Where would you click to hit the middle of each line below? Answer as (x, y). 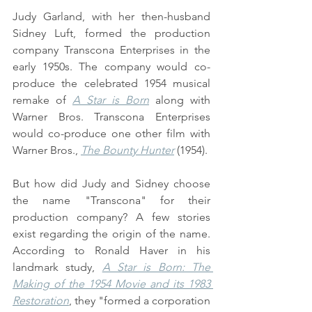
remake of (42, 100)
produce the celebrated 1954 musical (111, 84)
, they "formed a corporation (140, 301)
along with (180, 100)
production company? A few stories (111, 217)
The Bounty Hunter (127, 150)
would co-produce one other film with (111, 134)
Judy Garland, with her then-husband (111, 17)
